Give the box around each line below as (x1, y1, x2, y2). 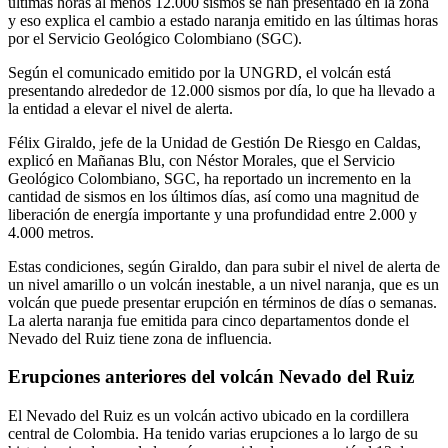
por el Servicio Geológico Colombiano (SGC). (8, 29, 302, 47)
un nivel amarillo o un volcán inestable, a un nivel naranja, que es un (8, 275, 439, 293)
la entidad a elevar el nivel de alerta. (8, 99, 233, 117)
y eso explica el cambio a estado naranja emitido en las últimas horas (8, 11, 438, 29)
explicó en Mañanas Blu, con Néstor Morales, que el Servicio (8, 151, 395, 169)
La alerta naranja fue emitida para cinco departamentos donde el (8, 311, 409, 329)
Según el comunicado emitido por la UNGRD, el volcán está (8, 63, 391, 81)
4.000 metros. (8, 223, 94, 241)
